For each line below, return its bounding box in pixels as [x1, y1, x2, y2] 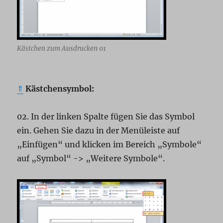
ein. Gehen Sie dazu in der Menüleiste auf [17, 125, 180, 135]
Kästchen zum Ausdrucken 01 [17, 44, 107, 53]
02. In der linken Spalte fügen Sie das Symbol [17, 111, 195, 121]
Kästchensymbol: [23, 83, 95, 94]
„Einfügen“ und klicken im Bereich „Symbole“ [17, 139, 202, 149]
